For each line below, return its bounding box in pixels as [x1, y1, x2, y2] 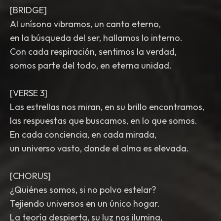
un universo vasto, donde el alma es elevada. [10, 143, 189, 154]
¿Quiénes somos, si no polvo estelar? [10, 184, 156, 195]
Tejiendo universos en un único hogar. [10, 198, 160, 209]
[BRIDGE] [10, 4, 47, 16]
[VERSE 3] [10, 87, 47, 99]
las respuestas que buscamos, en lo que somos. [10, 115, 197, 126]
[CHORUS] [10, 170, 51, 182]
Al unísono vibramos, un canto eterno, [10, 18, 161, 30]
